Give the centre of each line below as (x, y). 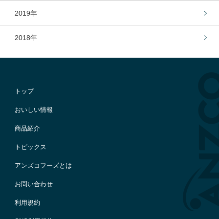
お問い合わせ (34, 184)
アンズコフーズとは (43, 165)
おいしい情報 (34, 110)
